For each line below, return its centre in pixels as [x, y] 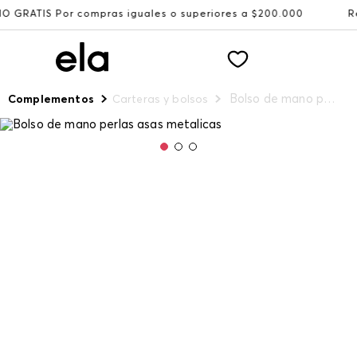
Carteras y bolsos [160, 100]
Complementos [51, 100]
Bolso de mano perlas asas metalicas [330, 99]
